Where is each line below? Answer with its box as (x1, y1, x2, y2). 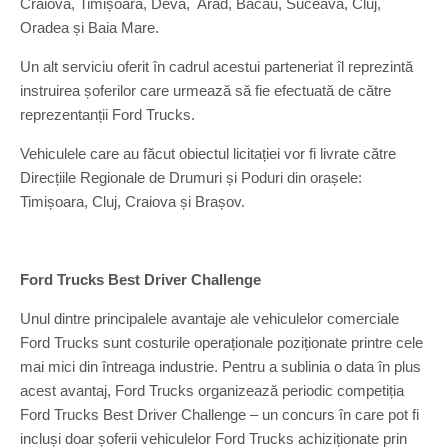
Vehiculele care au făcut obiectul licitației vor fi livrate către (20, 145, 396, 162)
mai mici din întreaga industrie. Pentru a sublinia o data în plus (20, 358, 421, 375)
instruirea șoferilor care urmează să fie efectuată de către (20, 82, 391, 99)
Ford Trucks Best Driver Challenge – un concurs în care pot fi (20, 406, 419, 423)
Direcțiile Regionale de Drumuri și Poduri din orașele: (20, 169, 362, 186)
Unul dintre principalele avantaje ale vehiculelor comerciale (20, 310, 399, 327)
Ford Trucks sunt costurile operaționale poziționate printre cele (20, 334, 423, 351)
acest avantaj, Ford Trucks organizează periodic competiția (20, 382, 404, 399)
